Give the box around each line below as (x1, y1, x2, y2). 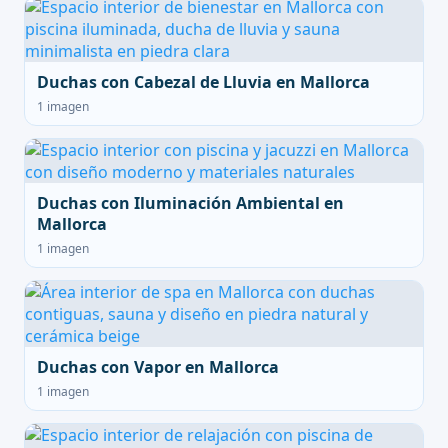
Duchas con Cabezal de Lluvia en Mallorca (37, 71, 370, 93)
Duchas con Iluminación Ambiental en (37, 192, 344, 214)
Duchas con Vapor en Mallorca (37, 356, 279, 378)
